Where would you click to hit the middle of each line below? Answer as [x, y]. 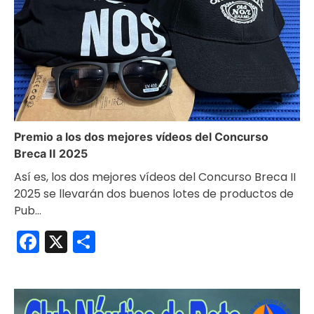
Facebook [93, 242]
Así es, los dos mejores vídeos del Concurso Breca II [155, 177]
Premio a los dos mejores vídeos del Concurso [141, 137]
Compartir [152, 242]
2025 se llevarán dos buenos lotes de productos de [154, 194]
